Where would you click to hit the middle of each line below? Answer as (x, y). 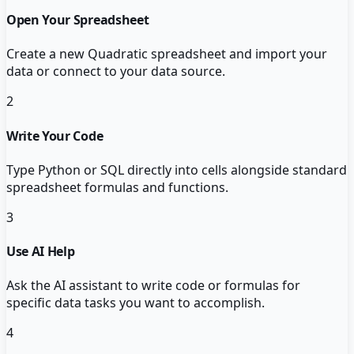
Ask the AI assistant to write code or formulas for (153, 286)
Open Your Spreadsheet (78, 20)
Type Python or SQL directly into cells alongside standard (177, 169)
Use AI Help (41, 252)
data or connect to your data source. (116, 72)
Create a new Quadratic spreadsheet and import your (167, 54)
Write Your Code (55, 136)
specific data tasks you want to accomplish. (136, 303)
